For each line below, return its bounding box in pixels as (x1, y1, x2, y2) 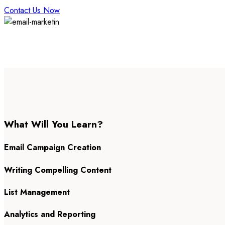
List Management (4, 186, 70, 198)
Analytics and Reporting (4, 208, 95, 220)
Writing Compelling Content (4, 164, 111, 176)
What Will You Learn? (4, 117, 103, 131)
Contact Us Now (4, 5, 60, 17)
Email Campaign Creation (4, 142, 101, 154)
